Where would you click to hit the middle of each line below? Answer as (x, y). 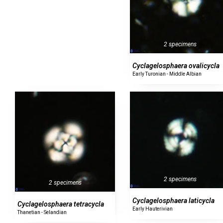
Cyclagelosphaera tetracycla (61, 204)
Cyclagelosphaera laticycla (174, 200)
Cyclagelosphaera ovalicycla (176, 65)
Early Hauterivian (153, 209)
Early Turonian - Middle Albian (167, 74)
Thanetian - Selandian (42, 213)
